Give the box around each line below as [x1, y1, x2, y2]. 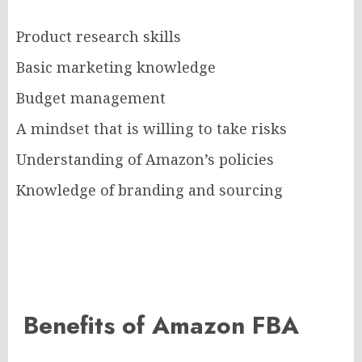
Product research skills [16, 27, 181, 47]
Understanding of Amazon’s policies [16, 149, 274, 170]
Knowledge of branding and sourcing [16, 180, 283, 200]
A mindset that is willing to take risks [16, 119, 287, 139]
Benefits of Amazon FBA [16, 308, 299, 343]
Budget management [16, 88, 166, 108]
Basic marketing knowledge [16, 57, 216, 78]
